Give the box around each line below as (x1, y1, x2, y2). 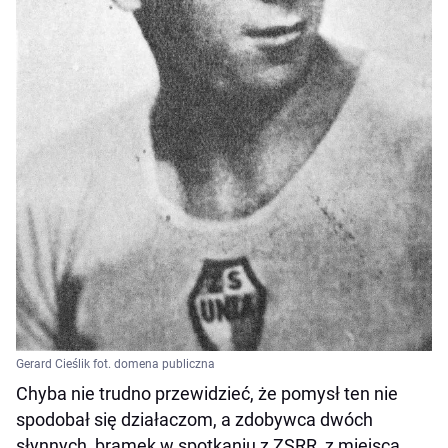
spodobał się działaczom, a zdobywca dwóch (16, 408, 373, 430)
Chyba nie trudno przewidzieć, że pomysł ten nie (16, 382, 398, 404)
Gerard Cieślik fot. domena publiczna (16, 356, 215, 371)
